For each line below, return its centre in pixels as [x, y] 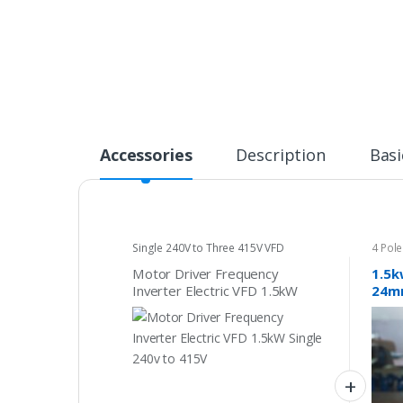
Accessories [146, 155]
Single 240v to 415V [193, 307]
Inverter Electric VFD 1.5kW [215, 290]
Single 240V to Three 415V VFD [208, 248]
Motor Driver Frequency [205, 273]
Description [281, 155]
